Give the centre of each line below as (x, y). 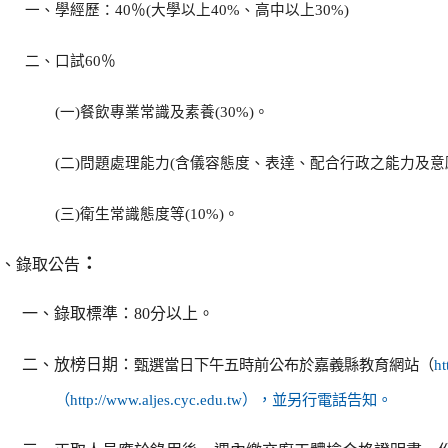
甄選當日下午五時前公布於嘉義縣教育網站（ (284, 364)
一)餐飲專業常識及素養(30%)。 (165, 112)
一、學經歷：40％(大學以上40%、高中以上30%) (186, 10)
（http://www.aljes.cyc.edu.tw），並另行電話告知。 (224, 399)
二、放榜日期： (78, 364)
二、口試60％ (70, 61)
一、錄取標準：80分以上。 (118, 313)
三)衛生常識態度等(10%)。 (150, 214)
